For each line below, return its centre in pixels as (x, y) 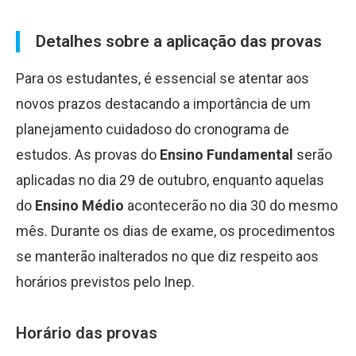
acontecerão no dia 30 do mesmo (231, 205)
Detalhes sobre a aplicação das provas (179, 41)
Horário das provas (87, 333)
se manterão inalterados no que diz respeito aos (167, 256)
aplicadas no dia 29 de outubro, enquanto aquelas (170, 180)
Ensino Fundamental (226, 155)
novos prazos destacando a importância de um (163, 104)
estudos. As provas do (88, 155)
